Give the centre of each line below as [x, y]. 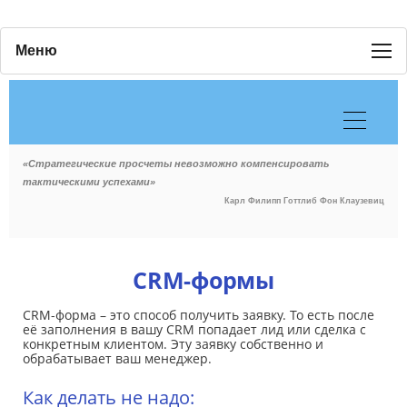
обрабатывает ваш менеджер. [117, 359]
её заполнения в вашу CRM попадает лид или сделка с [194, 330]
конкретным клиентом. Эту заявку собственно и [173, 344]
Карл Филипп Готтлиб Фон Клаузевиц [304, 201]
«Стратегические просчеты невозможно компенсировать [176, 164]
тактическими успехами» [90, 182]
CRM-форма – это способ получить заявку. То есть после [199, 315]
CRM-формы [203, 280]
